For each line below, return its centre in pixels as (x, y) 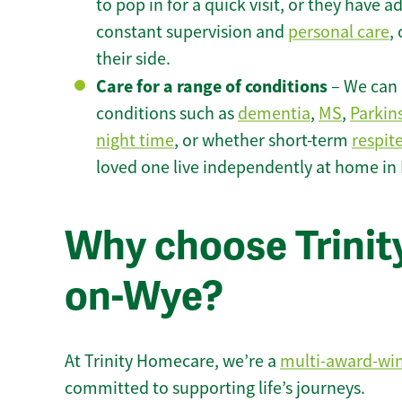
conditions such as (167, 114)
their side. (133, 59)
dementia (274, 114)
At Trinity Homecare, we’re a (172, 361)
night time (135, 141)
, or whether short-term (263, 141)
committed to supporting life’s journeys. (215, 388)
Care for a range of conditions (212, 87)
